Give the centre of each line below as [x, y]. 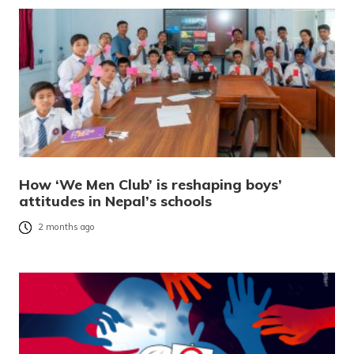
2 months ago [66, 227]
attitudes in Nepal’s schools [117, 201]
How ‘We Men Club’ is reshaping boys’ [151, 184]
